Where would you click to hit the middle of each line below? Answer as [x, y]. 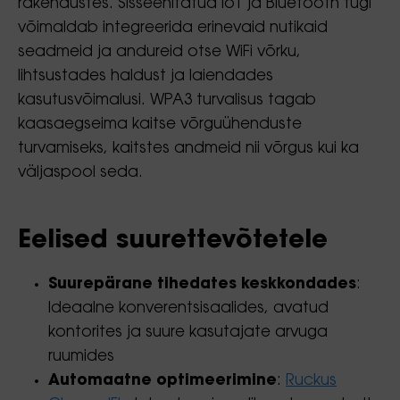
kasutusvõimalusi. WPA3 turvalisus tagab [167, 100]
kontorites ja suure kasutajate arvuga [188, 333]
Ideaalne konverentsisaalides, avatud [188, 308]
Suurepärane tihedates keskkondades [202, 284]
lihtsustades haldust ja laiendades [146, 76]
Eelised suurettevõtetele [173, 241]
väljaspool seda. [80, 173]
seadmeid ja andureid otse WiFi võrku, [159, 52]
